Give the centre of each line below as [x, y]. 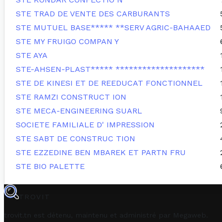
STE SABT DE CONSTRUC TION [76, 139]
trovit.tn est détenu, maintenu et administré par [88, 215]
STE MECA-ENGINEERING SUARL [79, 111]
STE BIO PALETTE [50, 166]
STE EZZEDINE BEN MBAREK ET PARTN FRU [101, 153]
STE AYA [32, 55]
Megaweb [190, 215]
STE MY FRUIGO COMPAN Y [67, 42]
